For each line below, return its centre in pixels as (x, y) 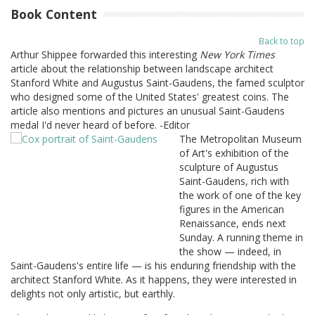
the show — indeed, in (230, 251)
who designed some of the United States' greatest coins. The (150, 96)
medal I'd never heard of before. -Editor (100, 124)
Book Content (54, 14)
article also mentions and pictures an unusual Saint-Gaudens (148, 110)
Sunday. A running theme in (241, 237)
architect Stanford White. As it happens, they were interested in (154, 279)
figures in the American (232, 209)
